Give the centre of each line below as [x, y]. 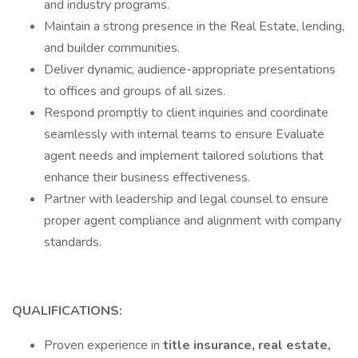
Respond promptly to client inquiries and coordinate [186, 113]
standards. [73, 242]
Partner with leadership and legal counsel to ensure [186, 199]
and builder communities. [112, 48]
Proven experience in [103, 345]
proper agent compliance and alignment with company [193, 221]
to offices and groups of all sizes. [135, 91]
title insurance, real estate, [247, 345]
